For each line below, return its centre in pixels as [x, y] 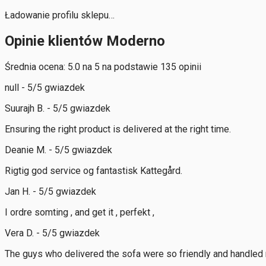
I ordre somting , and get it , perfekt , [80, 212]
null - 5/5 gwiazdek [45, 87]
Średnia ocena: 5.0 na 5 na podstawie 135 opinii [103, 66]
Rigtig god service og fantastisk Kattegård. [94, 170]
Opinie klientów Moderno [85, 41]
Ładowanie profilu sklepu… [60, 15]
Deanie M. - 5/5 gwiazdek [58, 150]
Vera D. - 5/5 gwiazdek [52, 233]
